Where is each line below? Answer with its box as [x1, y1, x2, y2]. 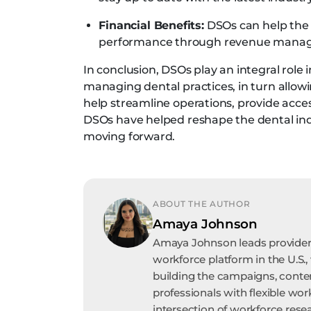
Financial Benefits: [99, 19, 204, 32]
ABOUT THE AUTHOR [153, 199, 251, 209]
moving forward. [83, 130, 178, 143]
